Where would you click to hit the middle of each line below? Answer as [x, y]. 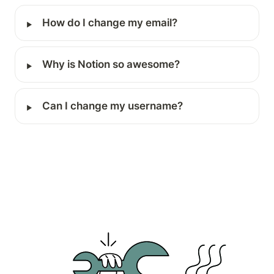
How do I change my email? [109, 23]
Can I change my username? [112, 106]
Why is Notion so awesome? [111, 65]
